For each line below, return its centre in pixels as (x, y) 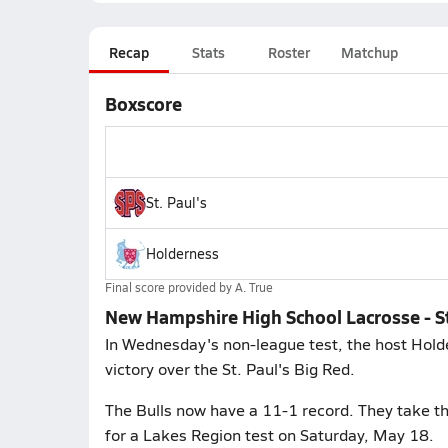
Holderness (182, 253)
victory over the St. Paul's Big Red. (229, 368)
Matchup (369, 52)
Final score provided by (169, 287)
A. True (253, 287)
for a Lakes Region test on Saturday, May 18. (269, 434)
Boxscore (143, 103)
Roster (288, 52)
